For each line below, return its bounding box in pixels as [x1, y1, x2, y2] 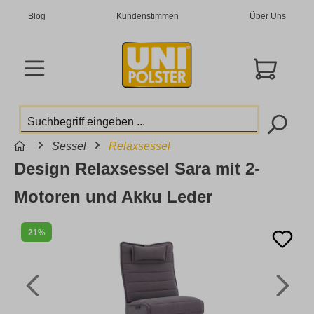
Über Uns [250, 11, 286, 21]
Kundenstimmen [116, 11, 179, 21]
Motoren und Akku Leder [14, 186, 212, 206]
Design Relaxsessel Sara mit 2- [14, 158, 260, 178]
